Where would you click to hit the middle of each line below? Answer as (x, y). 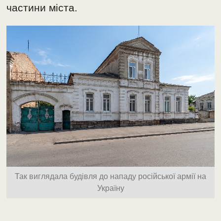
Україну (110, 188)
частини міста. (42, 7)
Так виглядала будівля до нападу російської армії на (110, 177)
